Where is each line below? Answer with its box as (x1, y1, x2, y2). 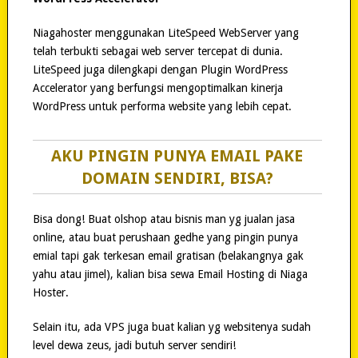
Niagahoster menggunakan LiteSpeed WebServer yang (32, 26, 299, 39)
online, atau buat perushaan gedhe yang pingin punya (32, 230, 298, 244)
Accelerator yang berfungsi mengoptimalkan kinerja (32, 81, 283, 94)
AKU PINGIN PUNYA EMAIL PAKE (51, 145, 304, 165)
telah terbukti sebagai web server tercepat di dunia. (32, 44, 283, 58)
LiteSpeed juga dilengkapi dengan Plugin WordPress (32, 62, 288, 76)
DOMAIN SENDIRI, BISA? (81, 168, 273, 188)
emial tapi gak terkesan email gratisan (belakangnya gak (32, 249, 304, 262)
